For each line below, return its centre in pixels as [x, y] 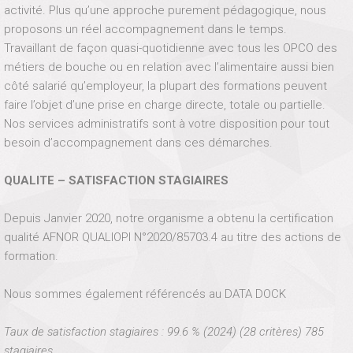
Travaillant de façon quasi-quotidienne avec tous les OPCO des [171, 48]
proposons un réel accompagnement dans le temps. [145, 29]
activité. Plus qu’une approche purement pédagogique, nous [165, 10]
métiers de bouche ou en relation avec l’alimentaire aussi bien [169, 67]
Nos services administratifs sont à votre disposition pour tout [167, 124]
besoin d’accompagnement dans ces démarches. [138, 143]
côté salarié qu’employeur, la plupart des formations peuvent [165, 86]
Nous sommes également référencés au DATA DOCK [145, 294]
